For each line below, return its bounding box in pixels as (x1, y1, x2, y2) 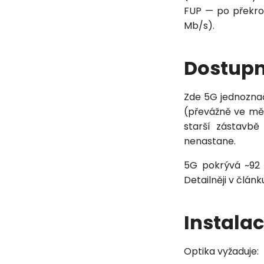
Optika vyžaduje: (184, 245, 259, 259)
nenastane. (184, 134, 236, 148)
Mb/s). (184, 19, 214, 33)
